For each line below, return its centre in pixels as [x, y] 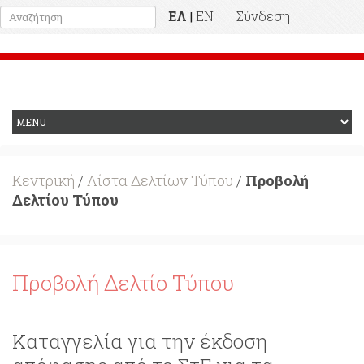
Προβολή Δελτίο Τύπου [123, 283]
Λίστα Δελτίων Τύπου [160, 180]
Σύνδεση [263, 16]
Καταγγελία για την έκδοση [140, 341]
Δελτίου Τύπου [65, 200]
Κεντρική [43, 180]
